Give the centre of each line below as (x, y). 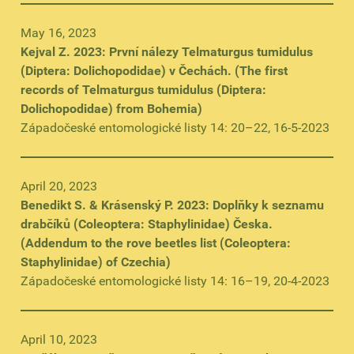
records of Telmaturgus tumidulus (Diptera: (143, 90)
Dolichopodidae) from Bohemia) (111, 109)
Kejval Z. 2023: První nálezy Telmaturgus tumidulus (167, 52)
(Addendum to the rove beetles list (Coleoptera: (156, 243)
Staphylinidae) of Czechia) (96, 262)
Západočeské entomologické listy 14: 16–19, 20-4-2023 (175, 281)
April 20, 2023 (59, 186)
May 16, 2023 (58, 33)
